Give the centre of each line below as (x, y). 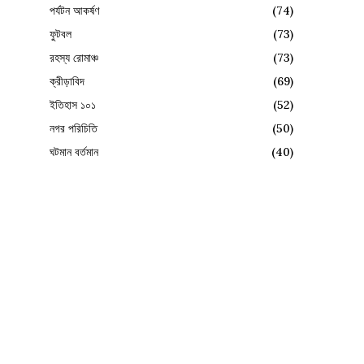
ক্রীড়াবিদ (67, 81)
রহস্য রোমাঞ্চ (74, 57)
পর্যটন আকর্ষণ (74, 10)
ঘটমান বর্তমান (74, 152)
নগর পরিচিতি (74, 128)
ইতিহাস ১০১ (73, 104)
